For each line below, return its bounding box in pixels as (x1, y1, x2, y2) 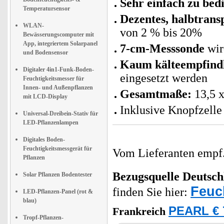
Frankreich (112, 205, 168, 217)
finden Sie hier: (112, 185, 190, 198)
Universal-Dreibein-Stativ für (23, 110, 98, 117)
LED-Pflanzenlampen (23, 119, 78, 126)
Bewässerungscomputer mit (23, 31, 94, 38)
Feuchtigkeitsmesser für (23, 75, 84, 82)
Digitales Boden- (23, 136, 65, 143)
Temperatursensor (23, 5, 70, 12)
